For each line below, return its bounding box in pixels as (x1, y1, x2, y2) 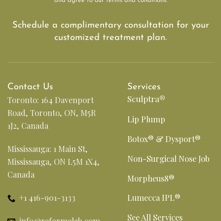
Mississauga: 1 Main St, (7, 143, 88, 154)
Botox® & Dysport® (127, 133, 201, 144)
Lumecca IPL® (127, 192, 181, 203)
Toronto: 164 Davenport (7, 94, 94, 106)
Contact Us (7, 82, 53, 92)
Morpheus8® (127, 172, 175, 184)
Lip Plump (127, 113, 166, 125)
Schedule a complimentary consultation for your (12, 20, 209, 30)
